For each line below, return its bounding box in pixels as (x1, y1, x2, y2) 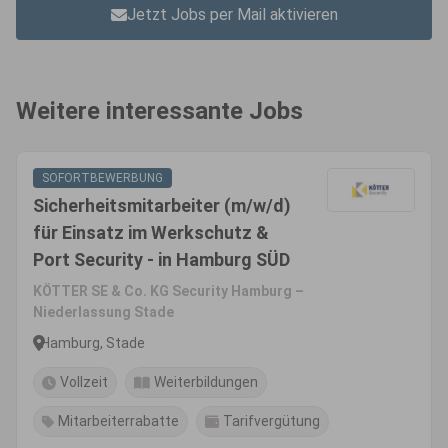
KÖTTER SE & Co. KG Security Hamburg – (33, 283, 304, 299)
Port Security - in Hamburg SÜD (33, 249, 290, 270)
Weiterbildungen (154, 374, 258, 390)
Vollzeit (60, 374, 108, 390)
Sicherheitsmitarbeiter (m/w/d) (33, 195, 291, 216)
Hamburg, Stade (41, 334, 145, 351)
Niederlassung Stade (33, 304, 174, 320)
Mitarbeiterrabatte (58, 413, 179, 429)
